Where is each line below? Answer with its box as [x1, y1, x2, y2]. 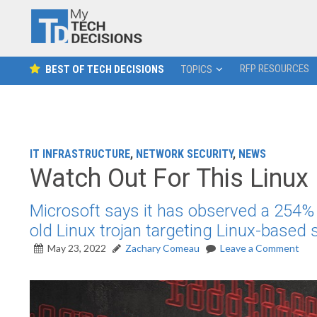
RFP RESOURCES [239, 62, 309, 75]
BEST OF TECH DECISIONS [45, 63, 164, 76]
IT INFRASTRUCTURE [30, 147, 130, 161]
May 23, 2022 [47, 242, 106, 254]
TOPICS [180, 63, 212, 76]
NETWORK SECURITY [136, 147, 233, 161]
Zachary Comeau [125, 242, 200, 254]
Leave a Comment [220, 242, 299, 254]
